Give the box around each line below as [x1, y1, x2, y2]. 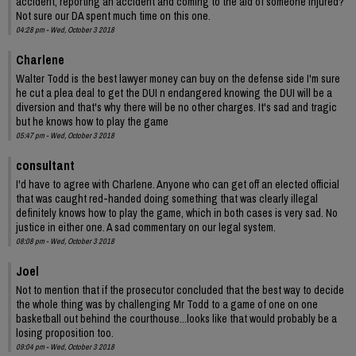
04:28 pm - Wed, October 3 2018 [16, 24, 114, 35]
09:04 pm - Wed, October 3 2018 [16, 341, 114, 352]
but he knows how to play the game [16, 114, 168, 129]
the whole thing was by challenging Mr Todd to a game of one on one [16, 296, 318, 311]
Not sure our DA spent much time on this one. [16, 8, 211, 23]
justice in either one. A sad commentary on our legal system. [16, 219, 276, 234]
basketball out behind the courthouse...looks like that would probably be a [16, 311, 337, 326]
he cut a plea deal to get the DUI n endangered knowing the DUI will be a [16, 85, 332, 100]
